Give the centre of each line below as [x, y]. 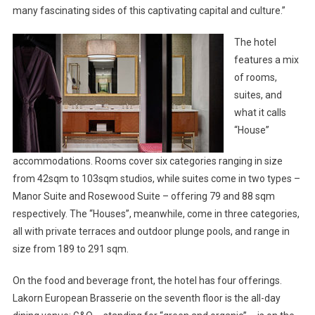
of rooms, [255, 77]
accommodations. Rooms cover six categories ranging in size [147, 161]
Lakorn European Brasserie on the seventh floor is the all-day [146, 298]
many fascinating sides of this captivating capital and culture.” [149, 10]
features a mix [266, 59]
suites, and [258, 95]
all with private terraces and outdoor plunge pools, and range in [151, 231]
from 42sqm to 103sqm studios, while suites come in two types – [156, 178]
